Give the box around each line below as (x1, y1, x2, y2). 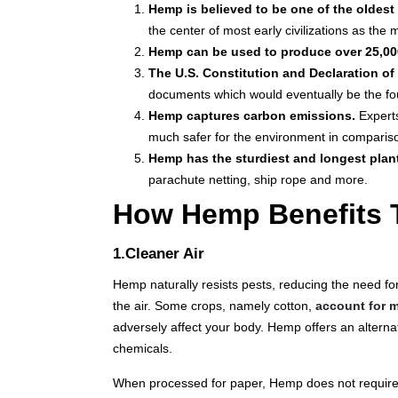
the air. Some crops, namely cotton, (113, 298, 315, 314)
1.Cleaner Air (113, 245, 204, 263)
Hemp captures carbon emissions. (148, 108, 359, 123)
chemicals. (113, 341, 172, 356)
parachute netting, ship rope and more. (148, 172, 368, 187)
